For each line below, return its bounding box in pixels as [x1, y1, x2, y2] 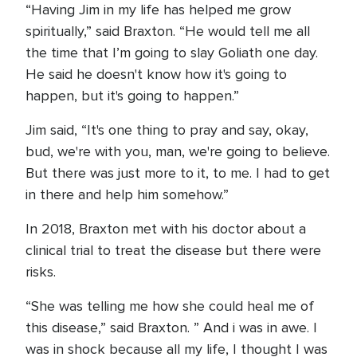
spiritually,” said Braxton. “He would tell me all [25, 22, 310, 40]
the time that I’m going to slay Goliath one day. [25, 44, 318, 61]
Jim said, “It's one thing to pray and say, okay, [25, 121, 308, 139]
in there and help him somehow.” [25, 186, 229, 203]
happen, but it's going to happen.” [25, 87, 243, 104]
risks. [25, 263, 56, 280]
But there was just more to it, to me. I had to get [25, 164, 330, 182]
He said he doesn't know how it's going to [25, 65, 287, 83]
